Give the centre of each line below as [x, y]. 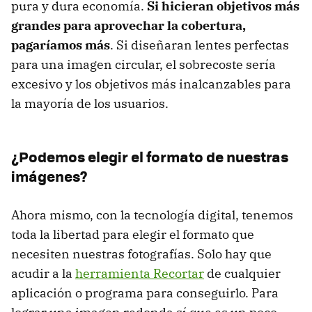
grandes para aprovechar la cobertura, [128, 26]
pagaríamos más [61, 45]
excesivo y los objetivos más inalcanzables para [151, 84]
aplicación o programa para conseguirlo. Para [145, 293]
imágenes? [49, 176]
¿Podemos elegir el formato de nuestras [150, 157]
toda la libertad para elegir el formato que [133, 235]
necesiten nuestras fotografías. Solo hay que [141, 254]
